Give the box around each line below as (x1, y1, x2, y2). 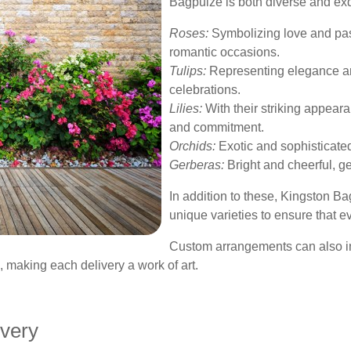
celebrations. (169, 83, 241, 96)
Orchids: (169, 139, 215, 153)
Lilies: (169, 102, 202, 115)
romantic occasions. (169, 45, 280, 59)
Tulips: (169, 64, 206, 78)
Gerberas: (169, 158, 224, 172)
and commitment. (169, 121, 264, 134)
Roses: (169, 27, 208, 40)
